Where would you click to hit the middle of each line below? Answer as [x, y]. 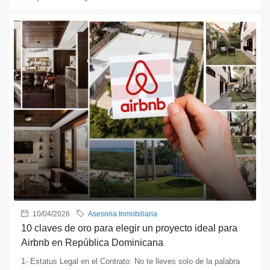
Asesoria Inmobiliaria [123, 214]
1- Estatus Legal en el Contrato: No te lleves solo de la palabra [130, 262]
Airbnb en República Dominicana [92, 243]
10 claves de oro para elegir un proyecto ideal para [129, 228]
